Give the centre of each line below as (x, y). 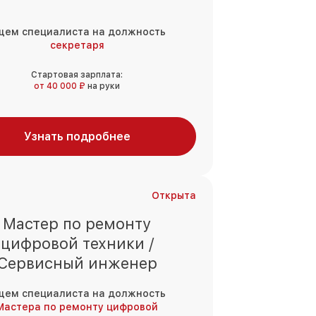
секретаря (77, 45)
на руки (104, 86)
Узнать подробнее (77, 137)
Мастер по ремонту (77, 224)
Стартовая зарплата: (77, 75)
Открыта (174, 196)
